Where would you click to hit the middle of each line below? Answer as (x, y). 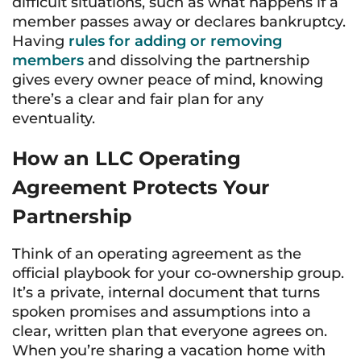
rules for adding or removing (175, 41)
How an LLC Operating (127, 158)
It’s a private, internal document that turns (166, 293)
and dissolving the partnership (197, 60)
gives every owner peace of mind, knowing (168, 80)
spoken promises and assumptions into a (162, 312)
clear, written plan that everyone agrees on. (170, 331)
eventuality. (54, 118)
